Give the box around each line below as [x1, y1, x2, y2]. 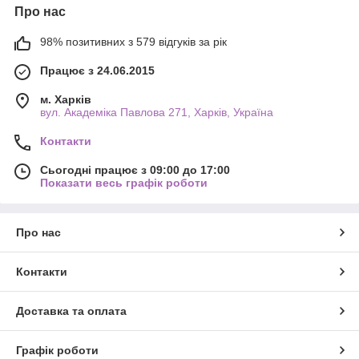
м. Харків [40, 92, 91, 106]
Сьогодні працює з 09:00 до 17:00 [40, 163, 230, 176]
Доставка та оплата [16, 304, 127, 317]
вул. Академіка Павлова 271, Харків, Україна [40, 105, 273, 119]
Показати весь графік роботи [40, 175, 208, 189]
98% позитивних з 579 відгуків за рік [40, 34, 227, 48]
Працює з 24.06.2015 [40, 63, 155, 77]
